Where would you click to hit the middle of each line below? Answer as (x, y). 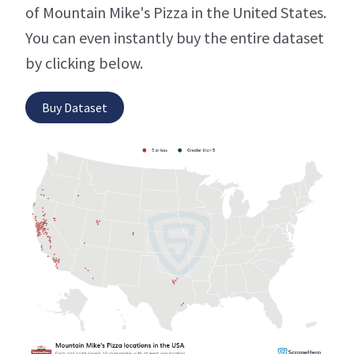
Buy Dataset (75, 107)
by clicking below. (84, 62)
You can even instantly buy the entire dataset (175, 37)
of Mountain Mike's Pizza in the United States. (176, 12)
